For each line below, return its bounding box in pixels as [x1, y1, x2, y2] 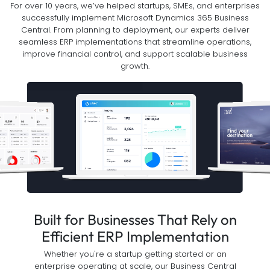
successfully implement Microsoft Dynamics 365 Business [21, 12, 249, 24]
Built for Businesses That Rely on [33, 210, 237, 229]
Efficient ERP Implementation [41, 227, 229, 246]
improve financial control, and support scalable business [22, 48, 248, 60]
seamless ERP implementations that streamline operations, [19, 36, 251, 48]
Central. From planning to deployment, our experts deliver [20, 24, 250, 36]
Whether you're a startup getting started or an [43, 248, 227, 260]
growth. [121, 60, 149, 72]
